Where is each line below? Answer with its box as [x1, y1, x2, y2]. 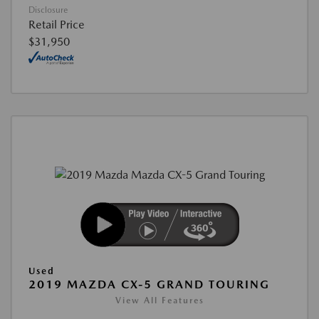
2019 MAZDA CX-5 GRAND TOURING [28, 278, 270, 291]
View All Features [115, 296, 204, 305]
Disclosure [28, 4, 68, 15]
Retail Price [28, 17, 85, 31]
